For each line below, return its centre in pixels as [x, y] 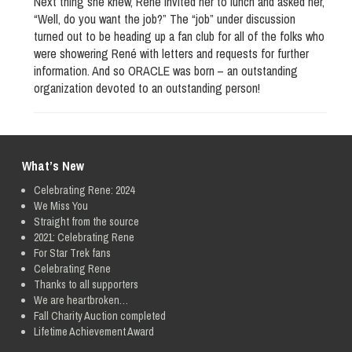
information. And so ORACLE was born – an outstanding [166, 71]
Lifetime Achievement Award [94, 332]
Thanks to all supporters [86, 285]
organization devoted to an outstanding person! [147, 88]
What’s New [53, 166]
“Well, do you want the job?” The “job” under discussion [165, 19]
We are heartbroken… [81, 301]
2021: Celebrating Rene [84, 238]
